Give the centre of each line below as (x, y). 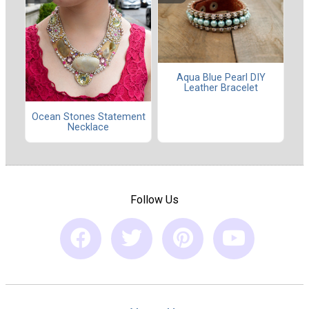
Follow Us (154, 199)
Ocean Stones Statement (88, 117)
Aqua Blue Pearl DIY (221, 78)
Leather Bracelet (221, 88)
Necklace (88, 127)
